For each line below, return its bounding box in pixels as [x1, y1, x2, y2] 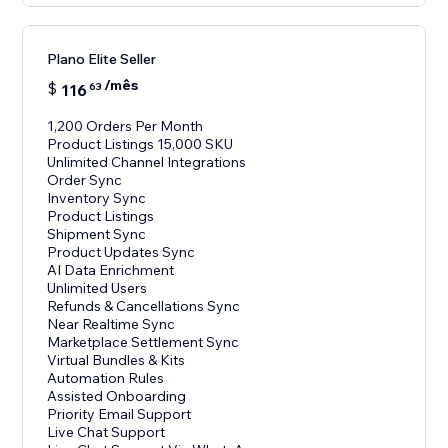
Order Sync [47, 171, 123, 190]
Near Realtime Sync [47, 315, 176, 334]
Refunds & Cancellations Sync [47, 297, 241, 316]
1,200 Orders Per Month [47, 117, 204, 136]
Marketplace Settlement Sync [47, 333, 240, 352]
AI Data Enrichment [47, 261, 175, 280]
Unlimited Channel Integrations [47, 153, 247, 172]
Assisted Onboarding [47, 387, 187, 406]
